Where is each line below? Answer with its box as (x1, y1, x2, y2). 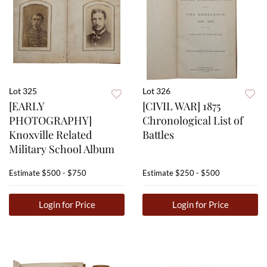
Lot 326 (142, 86, 170, 97)
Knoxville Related (9, 128, 92, 142)
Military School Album (9, 142, 114, 157)
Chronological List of (142, 113, 243, 128)
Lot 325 (9, 86, 37, 97)
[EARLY (9, 99, 44, 114)
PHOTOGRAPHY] (9, 113, 92, 128)
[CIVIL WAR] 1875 (142, 99, 221, 114)
